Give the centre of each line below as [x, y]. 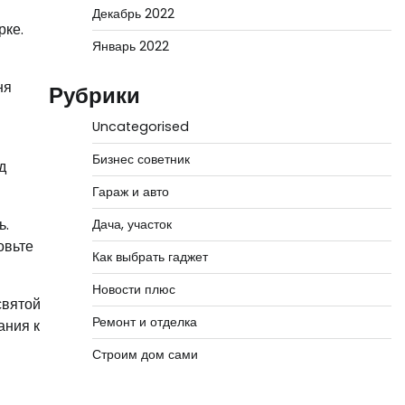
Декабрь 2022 [133, 14]
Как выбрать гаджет [150, 257]
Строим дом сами [145, 354]
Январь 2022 [130, 46]
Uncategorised [140, 127]
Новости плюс [133, 289]
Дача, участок [132, 224]
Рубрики [94, 95]
